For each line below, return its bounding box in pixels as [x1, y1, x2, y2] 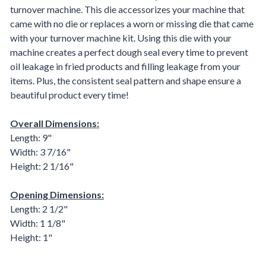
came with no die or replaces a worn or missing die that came [10, 17, 254, 29]
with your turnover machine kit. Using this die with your [10, 31, 232, 43]
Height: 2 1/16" [10, 160, 74, 172]
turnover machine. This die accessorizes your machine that [10, 3, 245, 15]
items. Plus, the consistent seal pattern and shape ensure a [10, 74, 241, 86]
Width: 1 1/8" [10, 217, 65, 229]
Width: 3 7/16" [10, 145, 71, 157]
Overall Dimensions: [10, 117, 99, 129]
